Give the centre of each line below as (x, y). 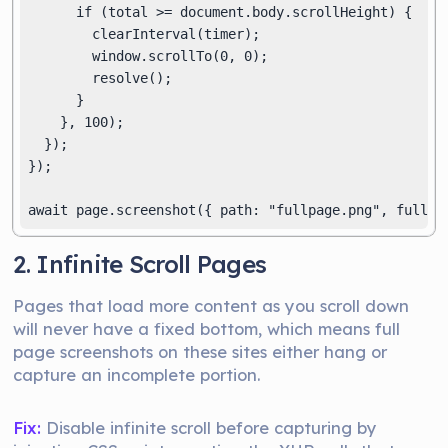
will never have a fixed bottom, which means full (207, 328)
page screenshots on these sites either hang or (200, 351)
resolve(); (100, 78)
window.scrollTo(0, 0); (148, 56)
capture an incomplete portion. (137, 374)
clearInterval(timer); (144, 34)
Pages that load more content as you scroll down (211, 305)
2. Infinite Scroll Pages (140, 264)
